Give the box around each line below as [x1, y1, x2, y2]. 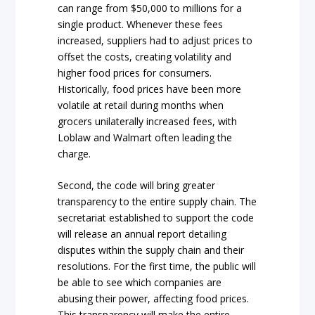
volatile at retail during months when [58, 98, 224, 112]
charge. [58, 146, 91, 160]
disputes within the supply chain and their [58, 243, 245, 257]
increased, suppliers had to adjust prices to [58, 33, 253, 47]
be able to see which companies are [58, 276, 222, 290]
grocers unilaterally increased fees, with [58, 114, 238, 128]
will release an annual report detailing [58, 227, 227, 241]
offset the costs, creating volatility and [58, 49, 232, 63]
